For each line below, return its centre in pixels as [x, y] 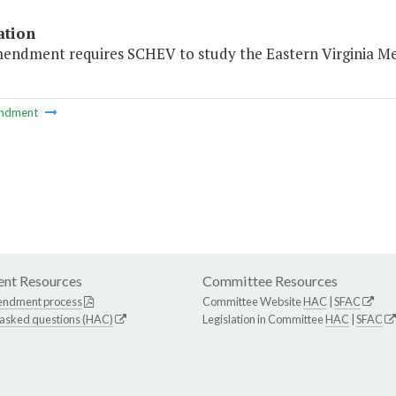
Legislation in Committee [264, 320]
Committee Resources [270, 281]
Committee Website [253, 302]
